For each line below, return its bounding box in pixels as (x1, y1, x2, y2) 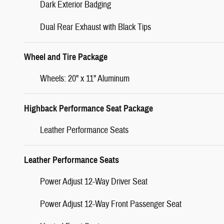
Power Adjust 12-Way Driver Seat (40, 175, 147, 187)
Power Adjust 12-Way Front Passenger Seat (40, 198, 181, 210)
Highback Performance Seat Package (24, 102, 153, 114)
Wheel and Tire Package (24, 51, 107, 62)
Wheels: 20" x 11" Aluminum (40, 72, 129, 84)
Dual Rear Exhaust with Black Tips (40, 21, 151, 33)
